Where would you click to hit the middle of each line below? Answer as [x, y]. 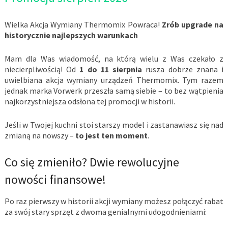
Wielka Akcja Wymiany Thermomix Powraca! [83, 25]
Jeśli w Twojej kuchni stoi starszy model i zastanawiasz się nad [114, 125]
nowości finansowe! [55, 180]
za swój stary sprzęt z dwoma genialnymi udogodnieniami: [105, 212]
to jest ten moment [111, 136]
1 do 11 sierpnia [111, 69]
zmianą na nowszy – [40, 136]
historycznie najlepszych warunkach [71, 35]
